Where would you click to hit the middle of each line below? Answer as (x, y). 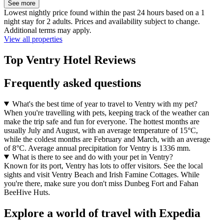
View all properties (33, 39)
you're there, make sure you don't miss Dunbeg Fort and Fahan (101, 183)
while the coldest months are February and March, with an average (107, 139)
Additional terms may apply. (48, 30)
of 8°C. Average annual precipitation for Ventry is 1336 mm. (97, 148)
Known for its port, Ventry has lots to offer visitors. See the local (103, 165)
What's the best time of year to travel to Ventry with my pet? (105, 104)
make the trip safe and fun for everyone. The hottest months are (102, 121)
